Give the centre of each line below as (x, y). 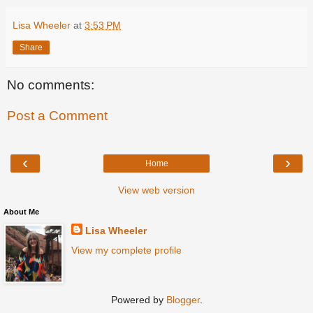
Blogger (183, 299)
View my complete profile (126, 250)
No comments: (51, 85)
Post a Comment (57, 116)
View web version (156, 190)
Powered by (138, 299)
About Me (21, 212)
